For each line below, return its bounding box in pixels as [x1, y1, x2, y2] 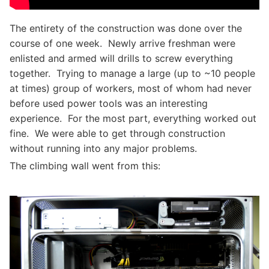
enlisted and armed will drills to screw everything [10, 52, 233, 64]
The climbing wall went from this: [10, 160, 160, 172]
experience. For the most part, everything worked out [10, 112, 256, 124]
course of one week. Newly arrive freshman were [10, 37, 235, 49]
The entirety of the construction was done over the [10, 22, 242, 34]
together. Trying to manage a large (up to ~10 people [10, 67, 255, 79]
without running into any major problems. [10, 142, 197, 154]
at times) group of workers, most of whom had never [10, 82, 252, 94]
